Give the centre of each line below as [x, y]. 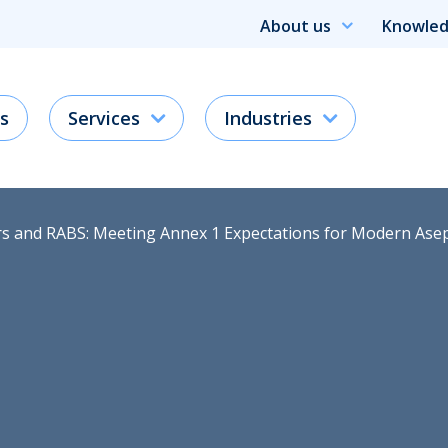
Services [104, 117]
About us [295, 26]
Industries [268, 117]
